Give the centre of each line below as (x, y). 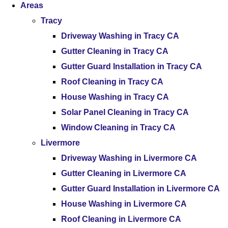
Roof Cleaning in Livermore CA (121, 219)
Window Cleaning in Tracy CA (118, 127)
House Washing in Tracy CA (115, 97)
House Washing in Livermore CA (124, 204)
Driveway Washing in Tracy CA (120, 36)
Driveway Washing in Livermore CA (129, 158)
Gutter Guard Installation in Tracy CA (132, 66)
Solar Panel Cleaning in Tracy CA (125, 112)
